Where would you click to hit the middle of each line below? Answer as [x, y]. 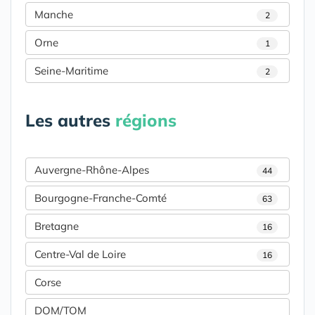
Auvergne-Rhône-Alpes [92, 170]
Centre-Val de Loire [80, 255]
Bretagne [57, 226]
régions [146, 121]
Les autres [70, 121]
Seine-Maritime [71, 71]
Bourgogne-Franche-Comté [101, 198]
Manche [54, 15]
